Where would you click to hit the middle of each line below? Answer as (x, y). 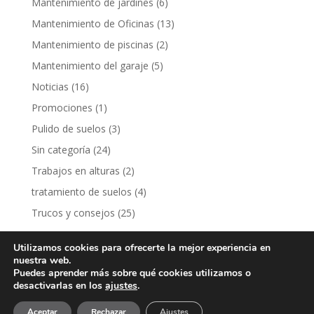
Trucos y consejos (73, 213)
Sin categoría (61, 150)
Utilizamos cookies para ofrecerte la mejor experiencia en (142, 248)
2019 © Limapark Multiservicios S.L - (130, 300)
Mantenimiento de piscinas (92, 45)
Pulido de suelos (68, 129)
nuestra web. (42, 260)
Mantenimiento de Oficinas (93, 24)
